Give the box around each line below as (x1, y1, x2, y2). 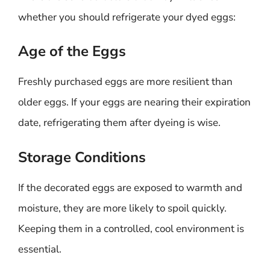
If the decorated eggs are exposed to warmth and (18, 180, 242, 195)
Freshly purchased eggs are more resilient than (18, 75, 233, 89)
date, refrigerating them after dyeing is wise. (18, 116, 221, 130)
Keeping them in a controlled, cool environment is (18, 221, 244, 236)
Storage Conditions (18, 147, 146, 167)
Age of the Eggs (18, 42, 126, 61)
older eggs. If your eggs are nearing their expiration (18, 95, 251, 109)
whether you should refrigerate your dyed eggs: (18, 10, 236, 24)
